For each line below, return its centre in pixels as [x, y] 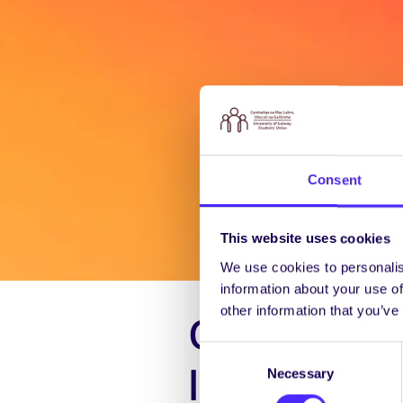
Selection [226, 373]
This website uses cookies [305, 238]
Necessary [300, 373]
